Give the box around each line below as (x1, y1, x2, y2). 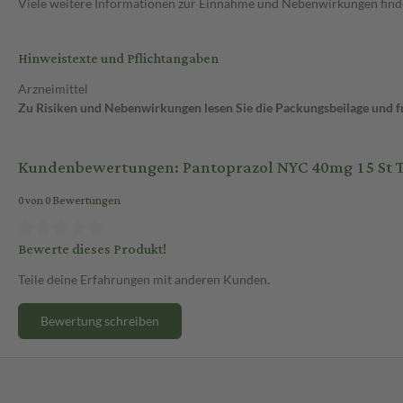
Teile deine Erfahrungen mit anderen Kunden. (18, 271, 270, 287)
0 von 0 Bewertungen (18, 191, 121, 212)
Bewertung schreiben (40, 312, 159, 328)
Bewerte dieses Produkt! (18, 236, 166, 263)
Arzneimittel (18, 81, 88, 97)
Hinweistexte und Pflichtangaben (18, 46, 219, 73)
